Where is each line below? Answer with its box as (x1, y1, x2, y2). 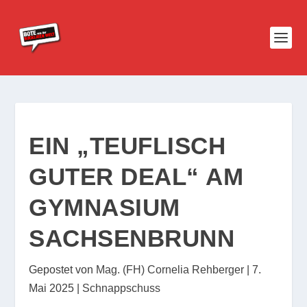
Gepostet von (29, 264, 97, 275)
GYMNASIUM (29, 194, 180, 221)
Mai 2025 (29, 282, 75, 294)
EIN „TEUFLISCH (29, 132, 226, 159)
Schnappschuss (82, 282, 161, 294)
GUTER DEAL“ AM (29, 163, 244, 190)
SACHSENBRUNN (29, 225, 235, 251)
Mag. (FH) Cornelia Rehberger (96, 264, 245, 275)
